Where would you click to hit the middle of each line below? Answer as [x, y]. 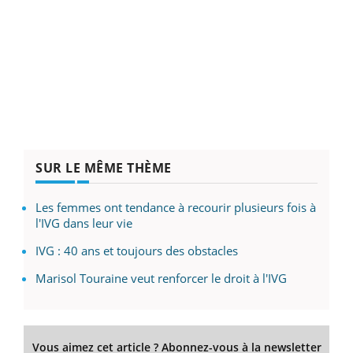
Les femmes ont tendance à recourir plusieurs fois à [176, 207]
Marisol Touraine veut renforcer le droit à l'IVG [161, 278]
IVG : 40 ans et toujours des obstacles [137, 250]
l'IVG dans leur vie [84, 223]
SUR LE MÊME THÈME [104, 167]
